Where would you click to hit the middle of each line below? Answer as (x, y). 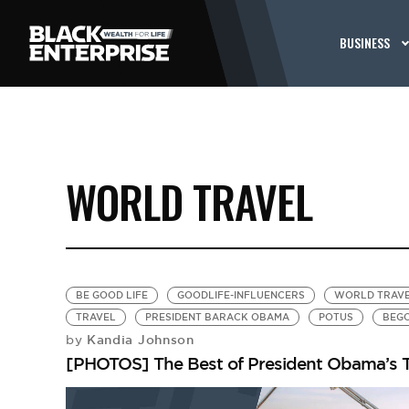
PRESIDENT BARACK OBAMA (217, 317)
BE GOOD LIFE (111, 295)
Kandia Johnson (138, 340)
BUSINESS (365, 42)
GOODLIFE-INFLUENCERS (241, 295)
